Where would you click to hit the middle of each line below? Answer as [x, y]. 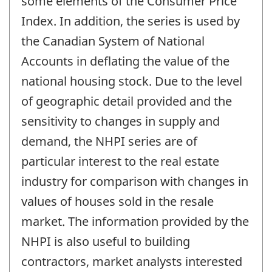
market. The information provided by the [135, 221]
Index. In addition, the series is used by [131, 21]
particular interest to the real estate [120, 161]
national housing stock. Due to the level [132, 81]
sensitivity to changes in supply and [121, 121]
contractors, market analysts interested [132, 261]
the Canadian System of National [113, 41]
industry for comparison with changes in [135, 181]
